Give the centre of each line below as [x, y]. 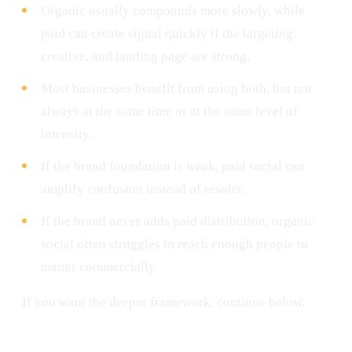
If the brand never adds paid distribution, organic [178, 221]
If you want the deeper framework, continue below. [163, 302]
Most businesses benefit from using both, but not [176, 88]
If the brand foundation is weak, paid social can [173, 166]
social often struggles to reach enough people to [174, 244]
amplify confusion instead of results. [143, 189]
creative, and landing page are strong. [145, 56]
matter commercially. [99, 266]
